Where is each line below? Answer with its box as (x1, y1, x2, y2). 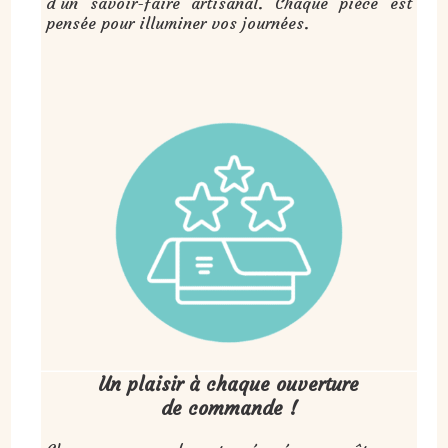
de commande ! (160, 395, 297, 420)
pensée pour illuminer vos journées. (46, 13, 310, 34)
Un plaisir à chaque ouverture (98, 371, 359, 396)
